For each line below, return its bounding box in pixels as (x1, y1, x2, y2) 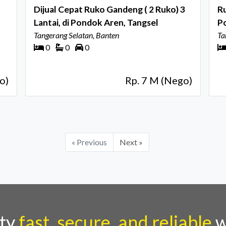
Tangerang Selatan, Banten (34, 30, 119, 40)
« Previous (71, 137, 107, 147)
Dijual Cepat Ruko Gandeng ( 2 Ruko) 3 (34, 4, 185, 15)
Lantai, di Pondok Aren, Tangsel (34, 17, 158, 28)
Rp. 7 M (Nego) (125, 74, 192, 86)
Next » (119, 137, 143, 147)
